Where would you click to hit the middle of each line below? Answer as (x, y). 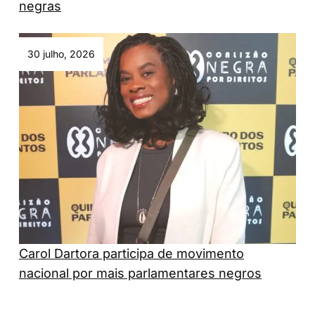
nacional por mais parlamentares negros (140, 274)
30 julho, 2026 (61, 54)
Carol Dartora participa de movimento (131, 254)
